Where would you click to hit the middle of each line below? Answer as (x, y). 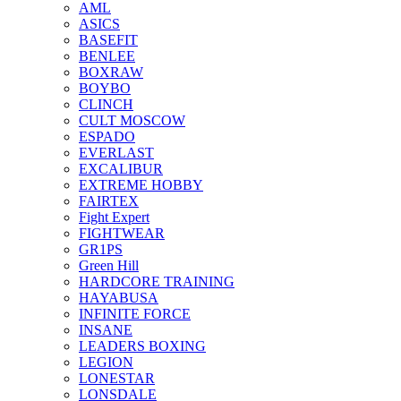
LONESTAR (117, 378)
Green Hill (109, 265)
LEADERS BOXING (142, 346)
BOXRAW (111, 72)
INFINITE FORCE (135, 314)
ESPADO (107, 137)
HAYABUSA (119, 298)
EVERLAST (116, 153)
